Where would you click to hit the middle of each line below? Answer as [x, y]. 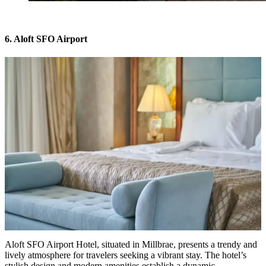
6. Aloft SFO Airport [46, 39]
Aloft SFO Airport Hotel [51, 245]
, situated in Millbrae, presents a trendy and [177, 245]
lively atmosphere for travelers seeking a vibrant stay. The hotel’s [126, 255]
